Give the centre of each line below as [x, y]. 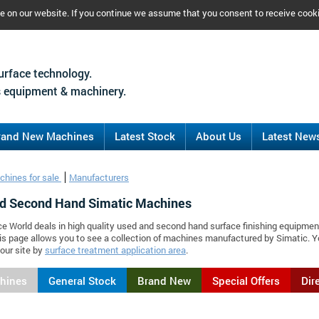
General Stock [82, 281]
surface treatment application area [115, 250]
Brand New [164, 281]
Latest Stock [145, 136]
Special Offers [246, 281]
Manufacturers [99, 177]
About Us [219, 136]
